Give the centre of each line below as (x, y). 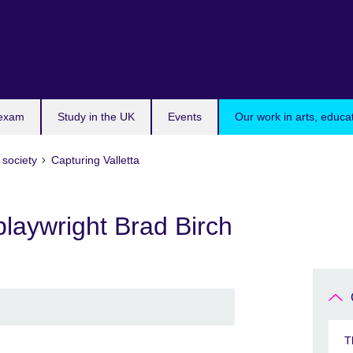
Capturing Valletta (96, 160)
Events (185, 117)
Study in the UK (96, 117)
